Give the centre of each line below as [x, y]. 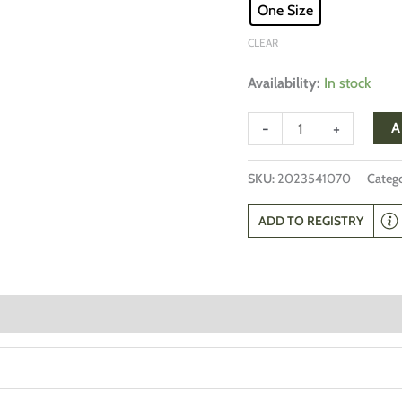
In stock [348, 83]
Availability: [284, 83]
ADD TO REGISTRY [311, 221]
